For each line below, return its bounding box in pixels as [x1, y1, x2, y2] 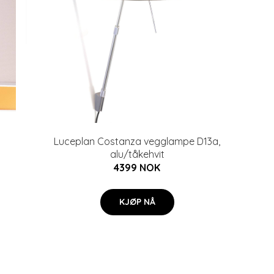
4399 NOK [114, 161, 160, 174]
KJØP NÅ [119, 196, 155, 207]
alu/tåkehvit [109, 148, 165, 160]
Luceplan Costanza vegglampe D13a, [54, 135, 220, 147]
